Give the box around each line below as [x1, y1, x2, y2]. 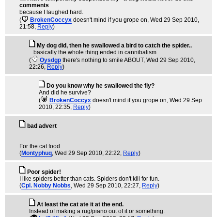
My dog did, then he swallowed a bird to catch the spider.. [37, 42, 192, 49]
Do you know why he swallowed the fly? [46, 82, 155, 89]
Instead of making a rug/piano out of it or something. [29, 208, 165, 215]
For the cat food [19, 143, 60, 150]
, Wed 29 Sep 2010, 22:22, [52, 150, 123, 156]
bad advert [27, 123, 57, 129]
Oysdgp [40, 57, 61, 63]
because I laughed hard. [19, 9, 83, 15]
